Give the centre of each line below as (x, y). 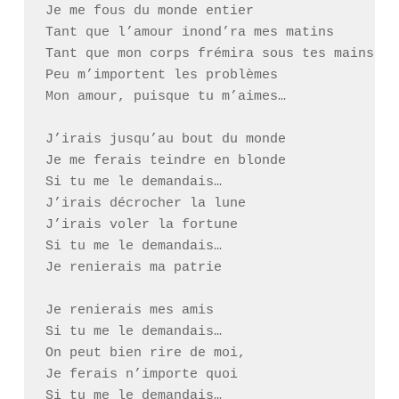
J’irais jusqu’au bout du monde (165, 139)
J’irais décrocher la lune (145, 204)
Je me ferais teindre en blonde (165, 161)
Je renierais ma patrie (133, 268)
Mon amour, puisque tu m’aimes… (165, 97)
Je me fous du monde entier (149, 11)
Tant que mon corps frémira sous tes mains (209, 54)
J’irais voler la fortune (141, 225)
